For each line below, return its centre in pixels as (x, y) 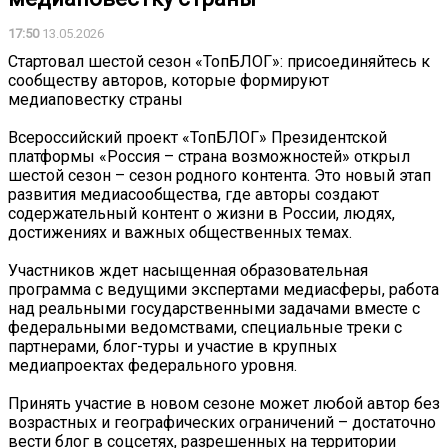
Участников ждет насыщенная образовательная (188, 270)
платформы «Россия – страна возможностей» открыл (209, 156)
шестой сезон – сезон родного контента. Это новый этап (219, 175)
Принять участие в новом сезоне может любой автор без (224, 403)
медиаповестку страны (95, 99)
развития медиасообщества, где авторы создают (193, 194)
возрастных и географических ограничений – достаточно (222, 422)
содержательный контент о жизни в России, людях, (201, 213)
